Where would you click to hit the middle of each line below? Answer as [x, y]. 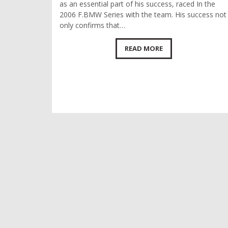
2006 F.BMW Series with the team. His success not [143, 15]
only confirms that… [92, 25]
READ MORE [144, 48]
